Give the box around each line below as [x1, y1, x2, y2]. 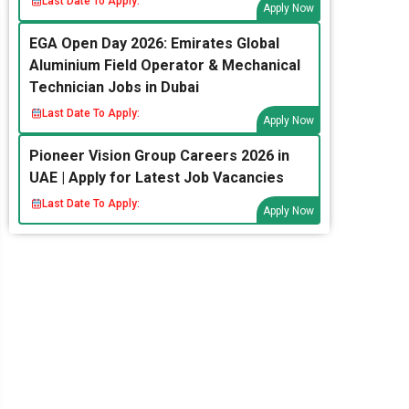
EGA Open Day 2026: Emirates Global [29, 35, 279, 52]
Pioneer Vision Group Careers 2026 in [29, 147, 289, 164]
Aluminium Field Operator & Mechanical [29, 57, 300, 74]
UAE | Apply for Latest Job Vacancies [29, 169, 284, 186]
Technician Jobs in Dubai [29, 79, 199, 96]
